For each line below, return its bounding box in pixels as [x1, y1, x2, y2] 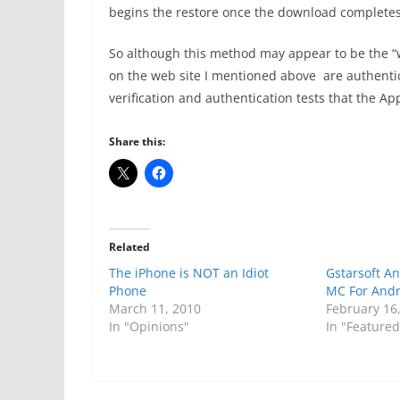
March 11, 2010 [109, 300, 201, 318]
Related [109, 239, 150, 255]
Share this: [109, 134, 165, 150]
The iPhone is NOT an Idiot [109, 264, 269, 282]
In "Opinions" [109, 318, 189, 336]
